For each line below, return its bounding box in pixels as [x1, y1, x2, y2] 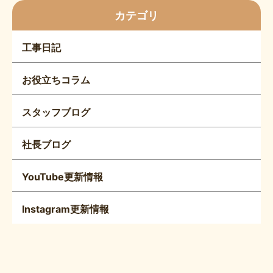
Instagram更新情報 [22, 203, 109, 215]
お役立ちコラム [22, 74, 90, 86]
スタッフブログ [22, 106, 90, 118]
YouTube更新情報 [22, 171, 103, 183]
